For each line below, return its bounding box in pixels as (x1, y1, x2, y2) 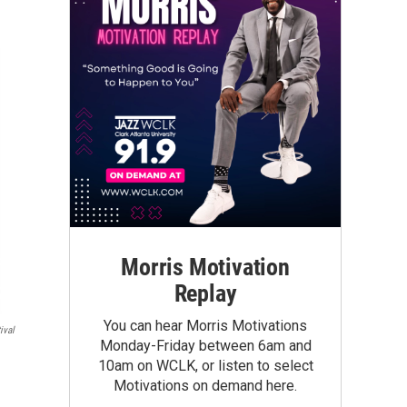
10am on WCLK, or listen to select (97, 357, 313, 374)
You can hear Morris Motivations (104, 317, 307, 334)
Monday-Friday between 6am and (99, 337, 312, 354)
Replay (174, 280, 237, 307)
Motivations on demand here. (114, 377, 297, 394)
